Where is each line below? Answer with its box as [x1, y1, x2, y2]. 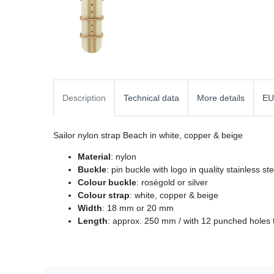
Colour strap [78, 190, 130, 200]
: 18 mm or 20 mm [102, 202, 174, 213]
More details [197, 92, 245, 103]
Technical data [124, 92, 179, 103]
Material [78, 151, 111, 161]
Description [62, 92, 106, 103]
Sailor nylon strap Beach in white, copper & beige [53, 130, 243, 140]
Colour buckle [78, 177, 136, 187]
